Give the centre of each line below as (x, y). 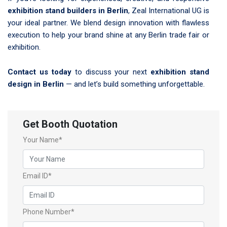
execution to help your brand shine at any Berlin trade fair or (108, 35)
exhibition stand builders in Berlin (68, 10)
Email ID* (37, 176)
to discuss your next (111, 72)
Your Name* (43, 140)
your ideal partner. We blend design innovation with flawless (108, 23)
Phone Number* (49, 212)
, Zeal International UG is (169, 10)
